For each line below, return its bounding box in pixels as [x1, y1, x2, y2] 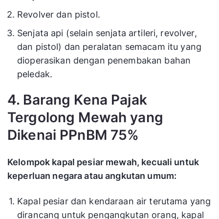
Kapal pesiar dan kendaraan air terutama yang [17, 196, 211, 207]
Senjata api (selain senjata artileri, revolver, [17, 28, 197, 39]
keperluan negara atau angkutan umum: [7, 171, 177, 181]
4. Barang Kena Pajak [7, 91, 147, 109]
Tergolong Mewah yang [7, 109, 163, 126]
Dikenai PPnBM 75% [7, 127, 139, 144]
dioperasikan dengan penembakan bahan [17, 55, 191, 66]
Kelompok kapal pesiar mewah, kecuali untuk [7, 157, 199, 168]
